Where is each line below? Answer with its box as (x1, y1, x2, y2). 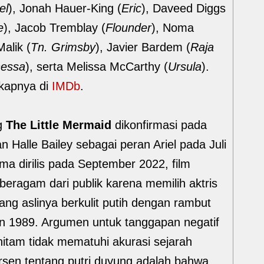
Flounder (105, 21, 151, 34)
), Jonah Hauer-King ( (8, 2, 121, 15)
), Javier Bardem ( (95, 41, 190, 54)
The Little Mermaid (6, 118, 111, 131)
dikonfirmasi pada (111, 118, 207, 131)
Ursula (168, 60, 202, 73)
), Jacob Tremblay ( (4, 21, 105, 34)
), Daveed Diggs (141, 2, 226, 15)
